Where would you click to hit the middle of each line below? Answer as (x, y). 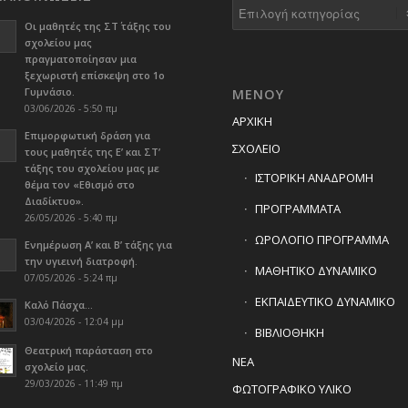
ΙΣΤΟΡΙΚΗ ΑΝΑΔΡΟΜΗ (314, 177)
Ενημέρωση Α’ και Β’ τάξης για (98, 245)
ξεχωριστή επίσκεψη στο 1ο (94, 76)
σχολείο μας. (56, 367)
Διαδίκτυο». (54, 201)
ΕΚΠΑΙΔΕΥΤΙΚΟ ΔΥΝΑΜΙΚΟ (325, 301)
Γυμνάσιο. (49, 92)
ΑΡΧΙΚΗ (252, 121)
